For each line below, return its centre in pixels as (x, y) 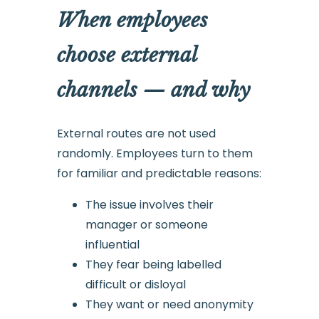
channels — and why (153, 90)
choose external (127, 56)
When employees (132, 21)
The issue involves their (149, 205)
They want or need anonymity (169, 305)
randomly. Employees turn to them (155, 154)
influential (112, 245)
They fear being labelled (153, 265)
